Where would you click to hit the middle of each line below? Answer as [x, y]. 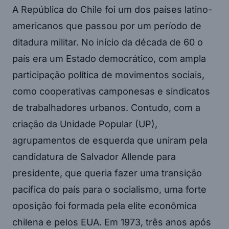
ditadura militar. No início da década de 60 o [108, 42]
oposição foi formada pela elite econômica [105, 205]
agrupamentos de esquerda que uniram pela [110, 140]
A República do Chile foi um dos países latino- [112, 9]
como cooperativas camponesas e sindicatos [111, 91]
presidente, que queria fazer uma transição [107, 173]
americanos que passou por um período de [107, 26]
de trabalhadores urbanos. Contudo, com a [106, 107]
